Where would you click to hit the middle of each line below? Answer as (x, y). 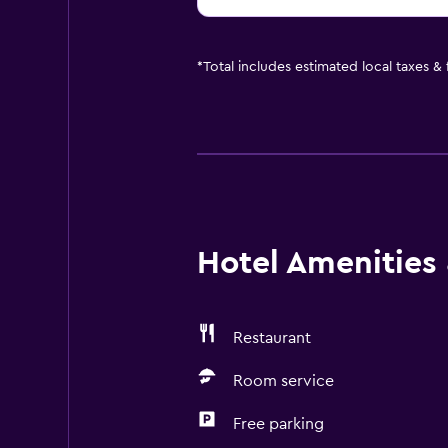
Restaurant (271, 338)
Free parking (278, 424)
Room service (283, 381)
